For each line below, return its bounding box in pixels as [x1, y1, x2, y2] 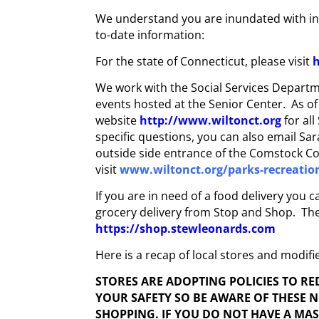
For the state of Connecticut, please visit [95, 53, 313, 69]
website [95, 112, 137, 128]
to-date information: [95, 26, 211, 43]
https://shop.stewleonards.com [95, 220, 276, 236]
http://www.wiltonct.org [140, 112, 285, 128]
